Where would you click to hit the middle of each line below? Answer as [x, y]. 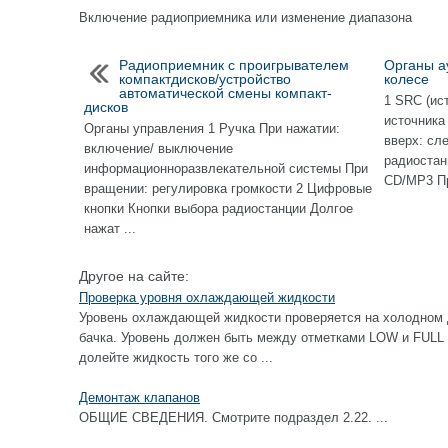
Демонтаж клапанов [139, 397]
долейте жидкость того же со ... [176, 357]
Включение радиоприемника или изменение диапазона [245, 17]
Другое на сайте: [134, 276]
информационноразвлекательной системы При [226, 168]
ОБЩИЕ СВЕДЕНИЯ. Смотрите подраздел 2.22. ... [233, 417]
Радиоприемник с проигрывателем [234, 65]
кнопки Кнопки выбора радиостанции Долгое [218, 208]
